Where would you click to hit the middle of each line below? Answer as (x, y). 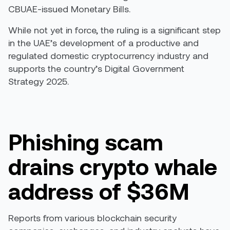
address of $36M (99, 191)
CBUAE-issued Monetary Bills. (69, 9)
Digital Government (145, 68)
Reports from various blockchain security (92, 218)
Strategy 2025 (38, 81)
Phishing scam (85, 141)
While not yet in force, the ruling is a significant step (114, 30)
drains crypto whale (113, 166)
